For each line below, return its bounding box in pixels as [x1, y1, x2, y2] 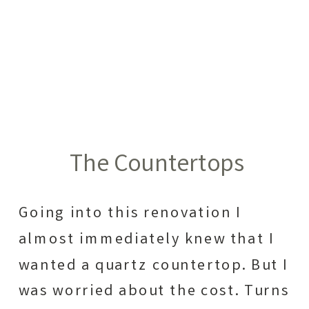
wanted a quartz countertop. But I [18, 255, 289, 277]
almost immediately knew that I [18, 228, 275, 251]
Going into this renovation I [18, 202, 241, 225]
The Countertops [69, 147, 245, 184]
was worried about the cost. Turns [18, 280, 290, 303]
